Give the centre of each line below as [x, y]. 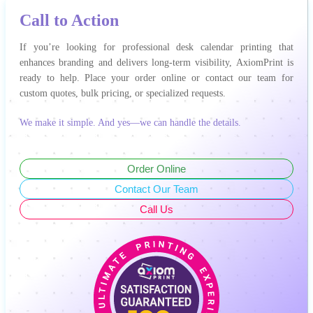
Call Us [156, 210]
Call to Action [69, 21]
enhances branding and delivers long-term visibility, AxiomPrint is [156, 63]
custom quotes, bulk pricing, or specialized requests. [123, 94]
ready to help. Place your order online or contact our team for [156, 78]
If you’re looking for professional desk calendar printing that [156, 48]
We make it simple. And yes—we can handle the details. [130, 123]
